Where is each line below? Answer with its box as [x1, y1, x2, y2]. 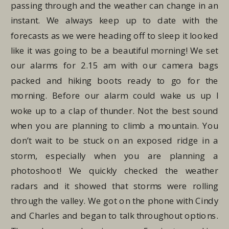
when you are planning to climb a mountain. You [11, 119, 219, 132]
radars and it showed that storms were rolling [11, 179, 219, 192]
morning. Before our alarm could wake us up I [11, 89, 219, 102]
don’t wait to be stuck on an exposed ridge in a [11, 134, 219, 147]
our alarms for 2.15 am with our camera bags [11, 59, 219, 72]
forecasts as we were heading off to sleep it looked [11, 29, 219, 42]
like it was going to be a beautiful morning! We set [11, 44, 219, 57]
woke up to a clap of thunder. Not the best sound [11, 104, 219, 117]
